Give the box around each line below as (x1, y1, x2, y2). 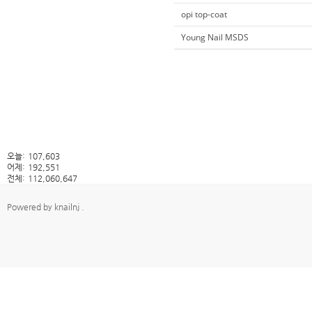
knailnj (54, 202, 81, 212)
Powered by (7, 202, 54, 212)
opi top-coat (181, 8, 227, 21)
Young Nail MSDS (181, 31, 249, 44)
